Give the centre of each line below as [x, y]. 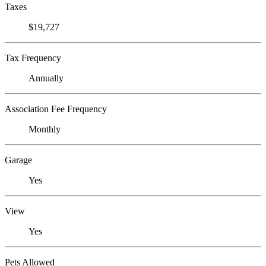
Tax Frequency [33, 58]
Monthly [45, 129]
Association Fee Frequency [56, 109]
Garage [18, 160]
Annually [46, 78]
